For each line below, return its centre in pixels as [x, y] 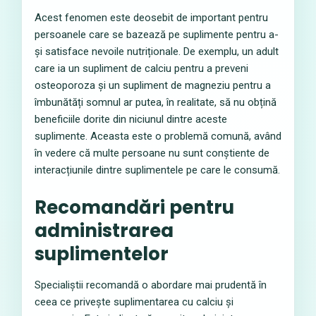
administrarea [104, 231]
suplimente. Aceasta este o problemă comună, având [158, 136]
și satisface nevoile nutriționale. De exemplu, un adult [157, 51]
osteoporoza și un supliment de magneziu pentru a [153, 85]
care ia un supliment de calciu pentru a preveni [141, 68]
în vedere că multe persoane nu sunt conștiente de [152, 153]
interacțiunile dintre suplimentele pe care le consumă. [157, 170]
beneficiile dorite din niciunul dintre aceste [131, 119]
